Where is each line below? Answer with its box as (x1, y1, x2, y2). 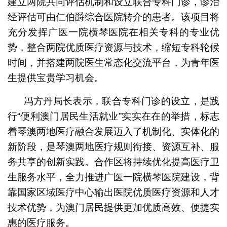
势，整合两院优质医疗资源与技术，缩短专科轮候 (7, 42, 220, 53)
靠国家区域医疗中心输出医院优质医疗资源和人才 (7, 186, 220, 198)
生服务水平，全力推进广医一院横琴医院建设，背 (7, 171, 220, 182)
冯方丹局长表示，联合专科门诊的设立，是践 (23, 95, 220, 106)
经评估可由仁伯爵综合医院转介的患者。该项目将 (7, 11, 220, 22)
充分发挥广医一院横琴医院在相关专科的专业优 (7, 26, 220, 37)
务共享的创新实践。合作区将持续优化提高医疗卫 (7, 156, 220, 167)
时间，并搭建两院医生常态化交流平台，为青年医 (7, 57, 220, 68)
